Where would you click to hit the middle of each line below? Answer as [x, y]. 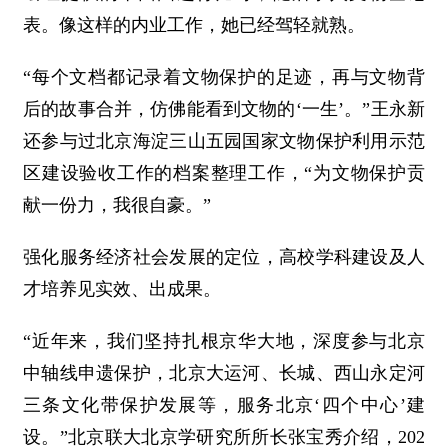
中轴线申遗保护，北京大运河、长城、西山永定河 [224, 373]
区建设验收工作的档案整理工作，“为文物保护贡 [224, 173]
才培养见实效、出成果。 [122, 289]
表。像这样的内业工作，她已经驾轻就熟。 [194, 25]
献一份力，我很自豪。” [117, 205]
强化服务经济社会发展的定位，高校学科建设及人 [224, 257]
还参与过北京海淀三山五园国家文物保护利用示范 [224, 141]
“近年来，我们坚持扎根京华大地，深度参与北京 [224, 341]
